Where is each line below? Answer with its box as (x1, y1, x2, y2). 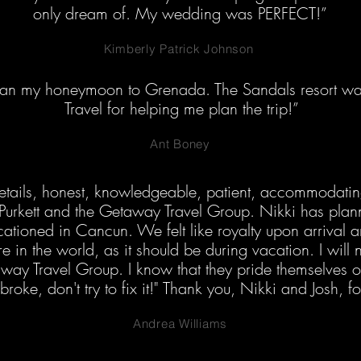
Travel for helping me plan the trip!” (64, 98, 299, 119)
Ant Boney (150, 136, 210, 151)
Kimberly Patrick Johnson (103, 41, 254, 56)
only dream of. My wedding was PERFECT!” (32, 2, 327, 24)
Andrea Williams (132, 316, 228, 331)
